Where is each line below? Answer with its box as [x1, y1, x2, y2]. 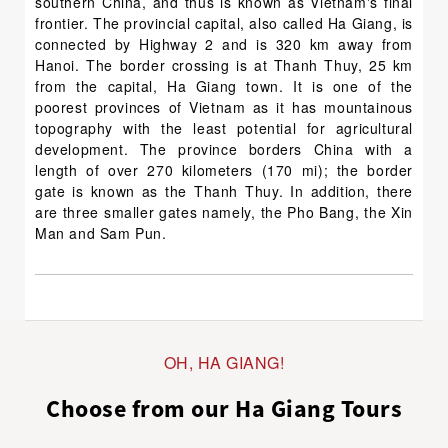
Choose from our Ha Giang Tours [46, 393, 402, 424]
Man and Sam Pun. [35, 223, 172, 243]
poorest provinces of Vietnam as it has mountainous [35, 97, 413, 117]
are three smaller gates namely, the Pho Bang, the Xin [35, 202, 413, 222]
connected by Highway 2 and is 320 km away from [35, 34, 413, 54]
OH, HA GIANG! [163, 351, 285, 374]
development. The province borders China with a [35, 139, 413, 159]
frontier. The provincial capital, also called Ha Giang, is [35, 13, 413, 33]
